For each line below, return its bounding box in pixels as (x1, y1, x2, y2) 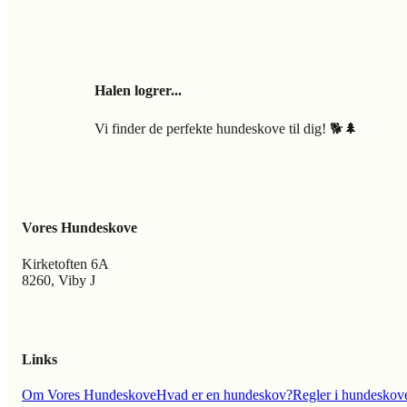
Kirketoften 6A (22, 255, 109, 272)
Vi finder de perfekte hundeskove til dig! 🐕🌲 (94, 120, 358, 136)
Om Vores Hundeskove (22, 387, 156, 403)
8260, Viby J (22, 272, 95, 288)
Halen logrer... (94, 82, 182, 98)
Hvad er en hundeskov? (156, 387, 293, 403)
